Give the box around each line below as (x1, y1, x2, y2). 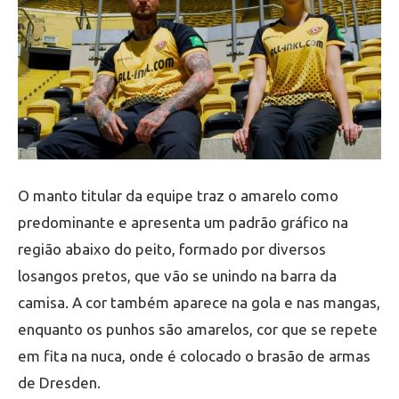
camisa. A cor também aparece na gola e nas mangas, (18, 294, 380, 312)
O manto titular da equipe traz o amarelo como (18, 187, 338, 205)
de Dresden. (18, 374, 101, 392)
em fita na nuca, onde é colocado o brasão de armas (18, 347, 370, 365)
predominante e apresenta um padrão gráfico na (18, 214, 348, 232)
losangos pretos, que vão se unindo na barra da (18, 267, 337, 285)
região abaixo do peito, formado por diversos (18, 240, 326, 258)
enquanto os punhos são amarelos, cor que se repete (18, 321, 378, 338)
